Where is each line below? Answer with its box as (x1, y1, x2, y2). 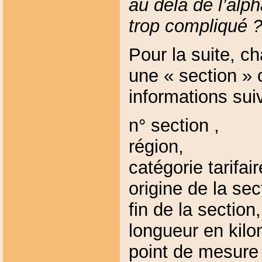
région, (128, 136, 184, 157)
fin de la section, (128, 199, 261, 220)
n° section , (128, 115, 219, 136)
